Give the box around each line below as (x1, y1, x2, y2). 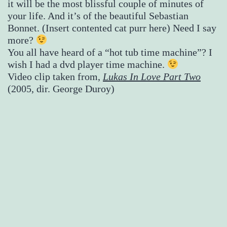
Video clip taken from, (8, 70, 103, 82)
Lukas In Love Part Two (103, 70, 201, 82)
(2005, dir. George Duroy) (8, 83, 115, 94)
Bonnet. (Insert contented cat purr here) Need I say (8, 22, 216, 33)
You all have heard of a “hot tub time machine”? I (8, 46, 212, 58)
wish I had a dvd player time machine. (8, 58, 167, 70)
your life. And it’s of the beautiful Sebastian (8, 10, 188, 21)
